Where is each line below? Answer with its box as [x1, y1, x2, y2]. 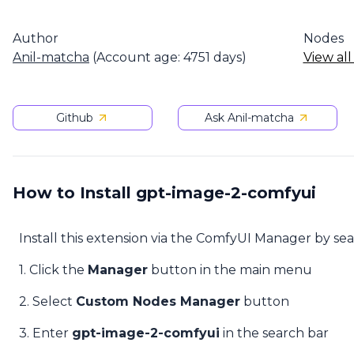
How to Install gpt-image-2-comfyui [13, 183, 316, 202]
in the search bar [220, 326, 329, 341]
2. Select [19, 294, 76, 309]
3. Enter [19, 326, 72, 341]
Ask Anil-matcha [205, 111, 295, 125]
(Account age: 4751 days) [89, 50, 247, 65]
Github [55, 111, 93, 125]
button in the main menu [148, 262, 312, 277]
